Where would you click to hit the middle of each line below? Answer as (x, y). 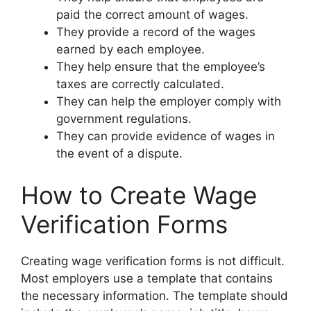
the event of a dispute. (119, 154)
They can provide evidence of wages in (166, 136)
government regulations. (124, 119)
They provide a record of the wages (156, 32)
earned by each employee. (131, 50)
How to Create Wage (139, 195)
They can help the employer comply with (169, 102)
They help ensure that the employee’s (161, 67)
